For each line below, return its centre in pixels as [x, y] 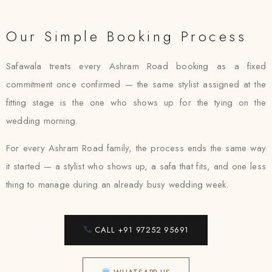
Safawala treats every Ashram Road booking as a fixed [136, 66]
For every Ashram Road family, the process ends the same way [136, 148]
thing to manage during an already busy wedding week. [117, 185]
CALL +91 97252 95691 [141, 230]
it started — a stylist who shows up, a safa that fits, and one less [136, 166]
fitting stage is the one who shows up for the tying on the [136, 103]
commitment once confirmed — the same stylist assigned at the [136, 84]
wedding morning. [42, 121]
